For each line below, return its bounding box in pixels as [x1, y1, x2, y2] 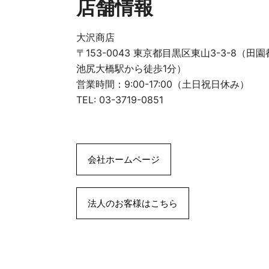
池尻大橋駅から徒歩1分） [76, 62, 186, 74]
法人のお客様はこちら [88, 198, 178, 209]
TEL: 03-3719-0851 [76, 94, 163, 106]
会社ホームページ [88, 154, 160, 165]
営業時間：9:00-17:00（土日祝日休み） [76, 78, 249, 90]
